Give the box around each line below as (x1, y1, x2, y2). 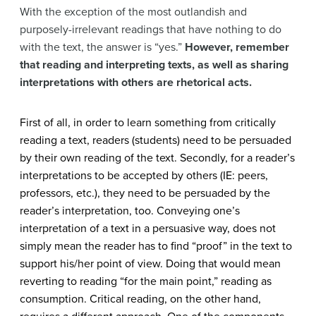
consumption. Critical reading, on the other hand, (20, 291, 261, 306)
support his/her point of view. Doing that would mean (20, 256, 281, 271)
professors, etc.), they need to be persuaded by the (20, 186, 270, 200)
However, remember (185, 39, 289, 54)
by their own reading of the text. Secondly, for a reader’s (20, 150, 295, 165)
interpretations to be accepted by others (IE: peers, (20, 168, 268, 183)
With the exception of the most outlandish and (20, 4, 247, 19)
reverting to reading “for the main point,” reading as (20, 274, 272, 288)
